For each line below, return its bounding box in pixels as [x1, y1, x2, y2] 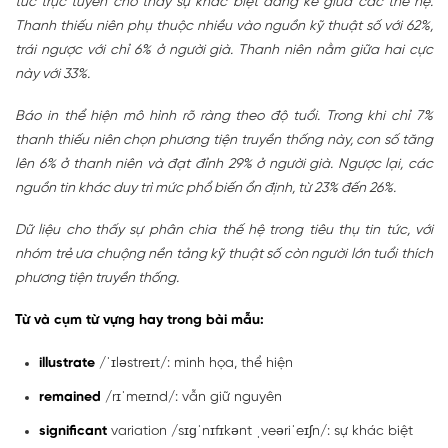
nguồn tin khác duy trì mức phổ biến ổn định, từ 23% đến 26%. [15, 181, 396, 197]
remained [39, 390, 101, 406]
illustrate [39, 356, 95, 372]
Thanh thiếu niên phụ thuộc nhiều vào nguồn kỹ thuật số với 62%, [15, 19, 433, 35]
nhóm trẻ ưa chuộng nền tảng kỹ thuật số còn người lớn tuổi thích [15, 247, 433, 263]
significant [39, 424, 107, 440]
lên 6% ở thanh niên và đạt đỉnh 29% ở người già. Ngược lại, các [15, 157, 433, 173]
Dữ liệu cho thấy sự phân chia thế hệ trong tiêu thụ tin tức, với [15, 223, 433, 239]
